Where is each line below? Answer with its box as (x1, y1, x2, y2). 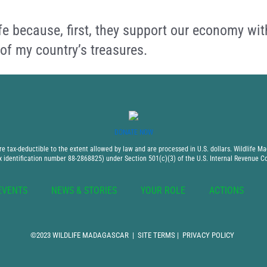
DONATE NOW (114, 128, 153, 136)
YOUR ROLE (141, 185, 185, 196)
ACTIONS (209, 185, 244, 196)
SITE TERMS (137, 231, 175, 240)
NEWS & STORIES (51, 185, 117, 196)
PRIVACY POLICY (182, 231, 234, 240)
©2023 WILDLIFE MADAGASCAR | (30, 231, 138, 240)
